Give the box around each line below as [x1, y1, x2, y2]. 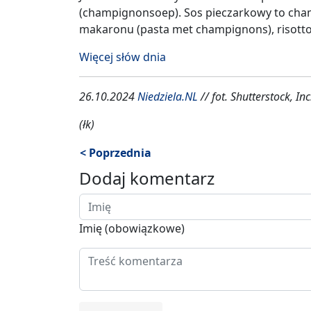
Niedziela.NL [137, 88, 198, 104]
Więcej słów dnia [79, 49, 166, 65]
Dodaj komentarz [79, 166, 215, 190]
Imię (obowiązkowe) [79, 220, 185, 236]
